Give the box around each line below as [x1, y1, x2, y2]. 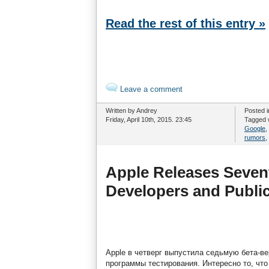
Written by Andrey [106, 107, 157, 114]
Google [244, 125, 265, 132]
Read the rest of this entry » [106, 17, 265, 30]
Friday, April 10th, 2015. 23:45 [106, 116, 192, 123]
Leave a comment [118, 85, 183, 94]
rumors [244, 134, 265, 141]
